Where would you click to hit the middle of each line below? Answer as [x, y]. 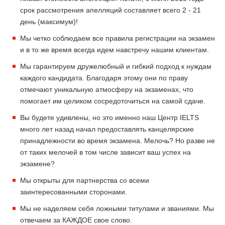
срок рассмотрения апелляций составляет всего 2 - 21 [110, 10]
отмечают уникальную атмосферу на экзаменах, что [107, 89]
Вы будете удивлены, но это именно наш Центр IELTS [109, 118]
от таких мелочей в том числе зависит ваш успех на [105, 152]
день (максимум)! [49, 22]
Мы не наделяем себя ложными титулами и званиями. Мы [117, 208]
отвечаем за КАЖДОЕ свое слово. [76, 220]
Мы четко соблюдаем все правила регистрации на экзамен [118, 38]
